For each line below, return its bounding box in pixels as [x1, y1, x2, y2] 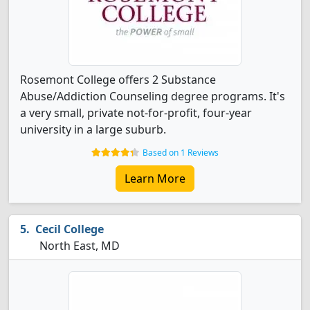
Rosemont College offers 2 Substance [20, 72, 216, 87]
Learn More [125, 171, 185, 186]
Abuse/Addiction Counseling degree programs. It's [20, 89, 285, 104]
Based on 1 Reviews [143, 147, 219, 158]
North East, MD [37, 238, 120, 253]
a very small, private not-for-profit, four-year [20, 105, 252, 120]
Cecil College [35, 221, 104, 237]
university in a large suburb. [20, 122, 166, 137]
